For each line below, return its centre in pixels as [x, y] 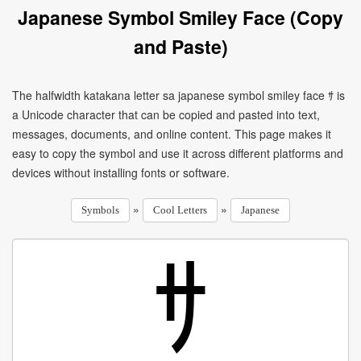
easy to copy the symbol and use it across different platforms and [178, 153]
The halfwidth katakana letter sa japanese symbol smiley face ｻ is [178, 95]
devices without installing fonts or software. [121, 172]
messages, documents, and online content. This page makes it [172, 134]
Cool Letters [180, 210]
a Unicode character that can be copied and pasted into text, [166, 114]
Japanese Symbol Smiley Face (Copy [180, 17]
